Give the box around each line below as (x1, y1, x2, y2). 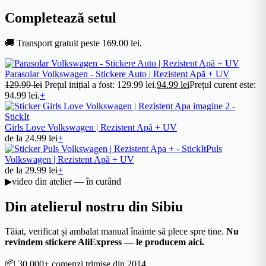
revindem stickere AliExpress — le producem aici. (5, 237, 204, 248)
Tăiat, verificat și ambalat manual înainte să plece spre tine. (5, 226, 226, 237)
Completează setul (5, 9, 116, 26)
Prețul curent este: (189, 79, 256, 90)
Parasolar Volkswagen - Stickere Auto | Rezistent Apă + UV (5, 68, 230, 79)
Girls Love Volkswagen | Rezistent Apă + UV (5, 122, 177, 132)
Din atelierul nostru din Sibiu (5, 198, 183, 214)
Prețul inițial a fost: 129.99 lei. (45, 79, 157, 90)
